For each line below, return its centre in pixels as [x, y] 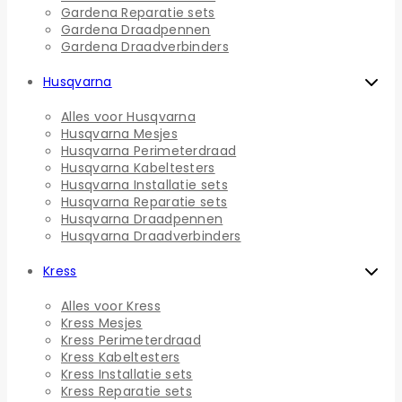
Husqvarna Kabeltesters [138, 168]
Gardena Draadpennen [136, 30]
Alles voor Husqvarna [128, 117]
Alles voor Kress [111, 306]
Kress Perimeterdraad [131, 341]
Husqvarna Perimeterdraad [149, 151]
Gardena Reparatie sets [138, 13]
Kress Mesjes [102, 323]
